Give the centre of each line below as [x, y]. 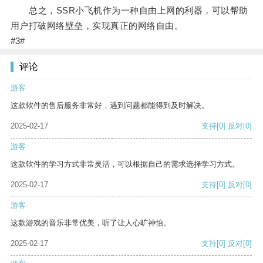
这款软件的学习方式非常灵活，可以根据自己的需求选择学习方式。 [125, 164]
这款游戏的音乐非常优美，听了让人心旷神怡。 [91, 223]
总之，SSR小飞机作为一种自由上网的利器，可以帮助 [129, 11]
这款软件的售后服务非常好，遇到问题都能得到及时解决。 [110, 106]
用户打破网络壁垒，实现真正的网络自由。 [97, 26]
